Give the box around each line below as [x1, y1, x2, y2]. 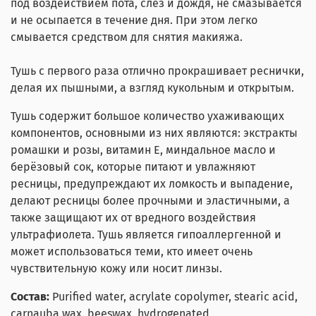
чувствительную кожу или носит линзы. [11, 261, 222, 275]
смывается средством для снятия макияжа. [11, 30, 243, 44]
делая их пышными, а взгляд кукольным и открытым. [11, 80, 294, 95]
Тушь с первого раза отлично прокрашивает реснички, [11, 63, 304, 78]
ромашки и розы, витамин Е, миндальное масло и [11, 142, 276, 157]
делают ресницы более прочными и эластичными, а [11, 193, 290, 207]
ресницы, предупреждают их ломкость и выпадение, [11, 176, 293, 190]
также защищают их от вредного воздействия [11, 210, 256, 224]
